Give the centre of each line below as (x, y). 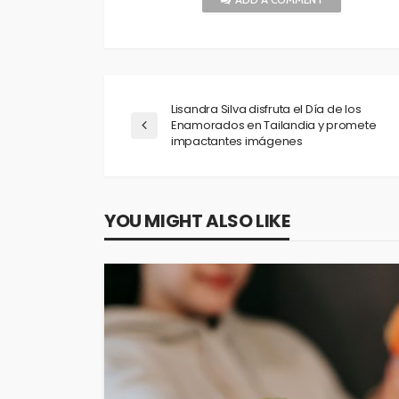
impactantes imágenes (237, 142)
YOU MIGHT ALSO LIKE (197, 221)
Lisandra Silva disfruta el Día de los (266, 110)
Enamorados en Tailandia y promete (274, 126)
